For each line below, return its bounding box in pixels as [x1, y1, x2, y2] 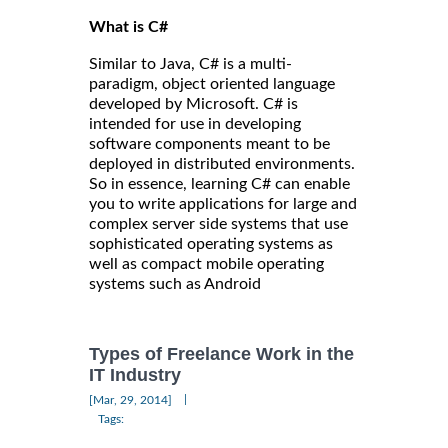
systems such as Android [89, 275, 261, 292]
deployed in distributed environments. [89, 155, 355, 172]
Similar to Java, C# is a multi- [89, 55, 292, 72]
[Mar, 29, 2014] [89, 394, 172, 407]
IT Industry [89, 365, 181, 386]
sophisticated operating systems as [89, 235, 333, 252]
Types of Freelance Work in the [89, 344, 354, 365]
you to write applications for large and [89, 195, 357, 212]
